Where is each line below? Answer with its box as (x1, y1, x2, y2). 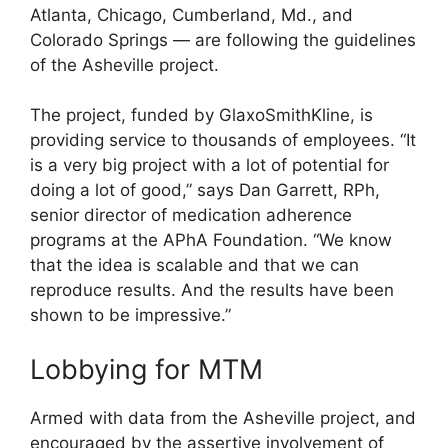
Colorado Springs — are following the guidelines (30, 29, 416, 50)
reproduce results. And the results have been (30, 280, 394, 301)
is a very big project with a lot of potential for (30, 155, 389, 176)
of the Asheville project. (30, 54, 219, 75)
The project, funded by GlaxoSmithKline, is (30, 105, 373, 126)
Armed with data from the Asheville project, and (30, 407, 416, 428)
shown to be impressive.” (30, 305, 231, 326)
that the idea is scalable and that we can (30, 255, 359, 276)
